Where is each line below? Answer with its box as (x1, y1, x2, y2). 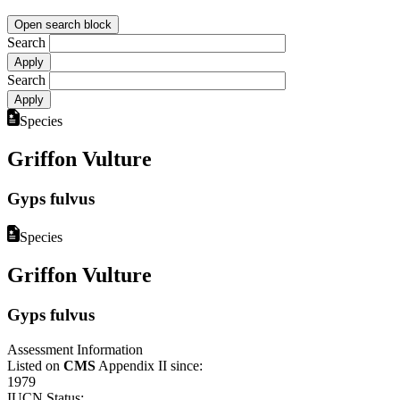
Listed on (7, 357, 63, 373)
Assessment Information (7, 341, 143, 357)
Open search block (14, 17, 112, 31)
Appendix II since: (96, 357, 203, 373)
